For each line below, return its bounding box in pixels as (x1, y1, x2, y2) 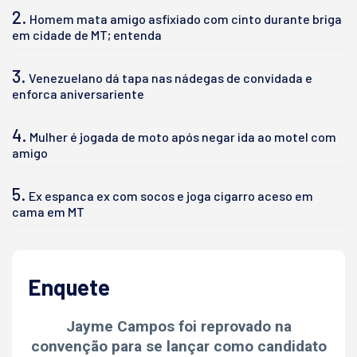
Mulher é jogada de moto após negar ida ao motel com (29, 128, 336, 144)
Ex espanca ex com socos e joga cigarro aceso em (29, 187, 313, 203)
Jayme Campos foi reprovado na (65, 316, 292, 335)
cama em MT (12, 203, 84, 219)
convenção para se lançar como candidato (30, 336, 327, 355)
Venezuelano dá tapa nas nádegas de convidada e (29, 69, 312, 85)
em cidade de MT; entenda (12, 26, 162, 42)
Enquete (28, 273, 110, 300)
